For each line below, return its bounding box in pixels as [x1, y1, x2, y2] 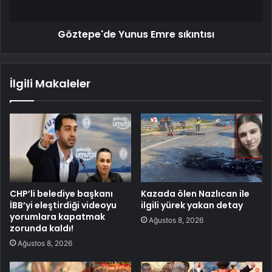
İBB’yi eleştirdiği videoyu [10, 199, 117, 212]
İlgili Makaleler [10, 76, 90, 92]
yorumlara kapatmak [10, 211, 105, 223]
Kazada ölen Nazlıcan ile [141, 188, 250, 200]
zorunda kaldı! [10, 222, 73, 235]
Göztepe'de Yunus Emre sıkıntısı [58, 27, 214, 42]
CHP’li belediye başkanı [10, 188, 113, 200]
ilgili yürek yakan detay [141, 199, 243, 212]
